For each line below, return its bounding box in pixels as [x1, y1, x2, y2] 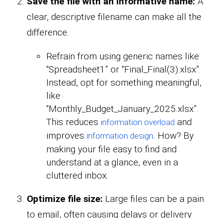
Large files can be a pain [105, 193, 204, 204]
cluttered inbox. [46, 169, 109, 181]
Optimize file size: [27, 193, 105, 204]
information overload [101, 117, 175, 127]
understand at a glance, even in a [46, 156, 178, 168]
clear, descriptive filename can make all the [27, 11, 201, 22]
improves [46, 129, 87, 141]
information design [87, 130, 153, 141]
